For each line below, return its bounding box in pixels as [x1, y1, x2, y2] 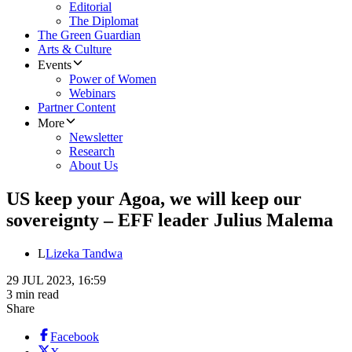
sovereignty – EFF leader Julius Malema [6, 210, 333, 231]
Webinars [69, 86, 115, 101]
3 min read [6, 288, 59, 302]
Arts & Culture [38, 42, 112, 57]
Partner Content [38, 101, 115, 115]
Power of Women [69, 72, 156, 86]
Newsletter [69, 130, 123, 145]
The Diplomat [69, 14, 138, 28]
